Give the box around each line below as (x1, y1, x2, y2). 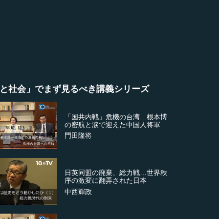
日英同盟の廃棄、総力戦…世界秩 (65, 169, 168, 177)
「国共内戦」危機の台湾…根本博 (65, 112, 168, 121)
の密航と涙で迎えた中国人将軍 (65, 120, 161, 129)
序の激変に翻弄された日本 (65, 176, 147, 185)
